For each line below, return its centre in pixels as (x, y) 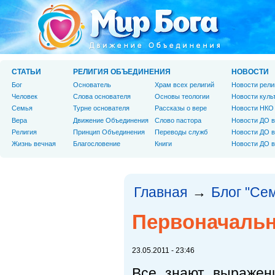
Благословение (97, 143)
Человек (25, 97)
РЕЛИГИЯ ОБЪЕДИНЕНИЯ (122, 72)
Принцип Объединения (109, 132)
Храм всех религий (184, 85)
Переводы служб (181, 132)
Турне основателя (101, 108)
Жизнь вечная (34, 143)
